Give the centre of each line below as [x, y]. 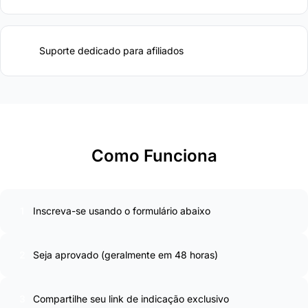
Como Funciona [154, 156]
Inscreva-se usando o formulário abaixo [122, 211]
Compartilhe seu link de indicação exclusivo [131, 299]
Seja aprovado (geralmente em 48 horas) [125, 255]
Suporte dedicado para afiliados [111, 51]
